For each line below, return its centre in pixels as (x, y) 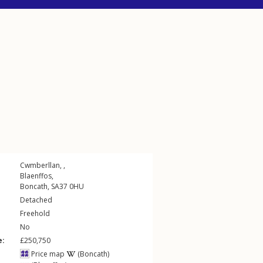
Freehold (35, 213)
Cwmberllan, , (43, 165)
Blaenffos (36, 176)
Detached (36, 200)
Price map (47, 254)
